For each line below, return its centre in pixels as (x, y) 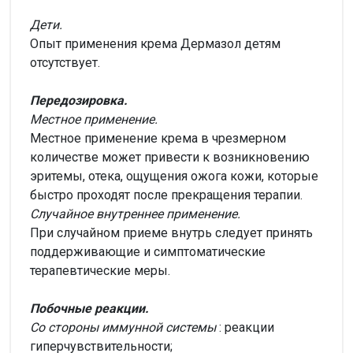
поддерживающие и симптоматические (148, 251)
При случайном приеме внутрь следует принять (171, 232)
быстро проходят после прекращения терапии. (166, 195)
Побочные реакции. (89, 308)
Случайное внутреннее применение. (135, 214)
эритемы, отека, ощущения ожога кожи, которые (174, 176)
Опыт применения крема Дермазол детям (155, 43)
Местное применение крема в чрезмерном (158, 138)
